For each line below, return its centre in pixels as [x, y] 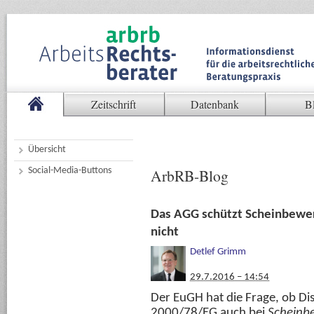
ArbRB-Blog [190, 176]
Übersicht [47, 150]
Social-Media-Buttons [70, 171]
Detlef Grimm [218, 252]
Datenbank [214, 104]
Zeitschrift [114, 104]
